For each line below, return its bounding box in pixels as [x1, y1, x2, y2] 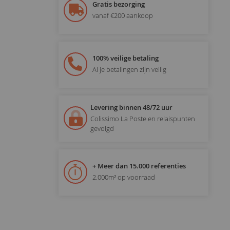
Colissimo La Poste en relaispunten [90, 113, 195, 123]
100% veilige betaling [92, 53, 159, 63]
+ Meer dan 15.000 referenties [92, 161, 186, 171]
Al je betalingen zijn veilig [92, 65, 166, 74]
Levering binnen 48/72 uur [90, 102, 172, 112]
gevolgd [90, 123, 114, 133]
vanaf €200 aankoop [92, 11, 153, 21]
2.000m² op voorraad [92, 172, 155, 182]
